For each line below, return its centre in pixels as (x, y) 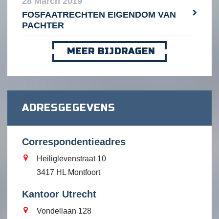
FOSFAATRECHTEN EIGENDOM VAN (99, 15)
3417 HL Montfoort (68, 173)
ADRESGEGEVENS (69, 108)
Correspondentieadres (74, 142)
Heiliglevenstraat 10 (71, 159)
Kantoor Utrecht (59, 194)
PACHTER (43, 26)
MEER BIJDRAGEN (111, 52)
